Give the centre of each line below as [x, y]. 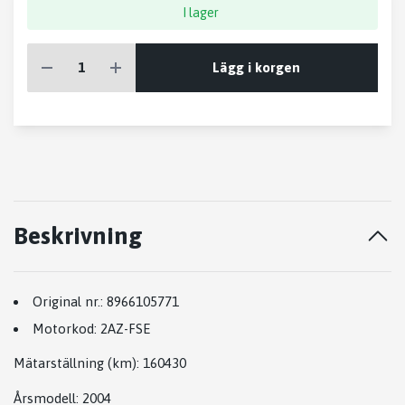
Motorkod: [65, 328]
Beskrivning [78, 236]
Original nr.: [68, 302]
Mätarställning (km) [75, 363]
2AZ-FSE [125, 328]
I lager [201, 13]
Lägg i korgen [257, 67]
